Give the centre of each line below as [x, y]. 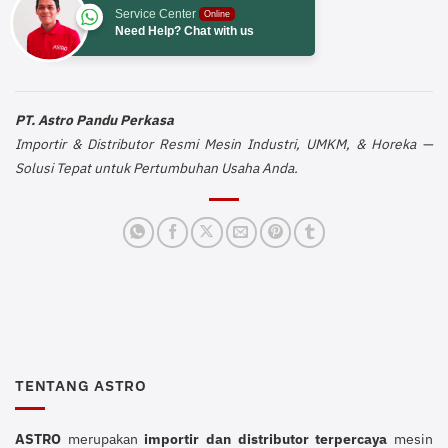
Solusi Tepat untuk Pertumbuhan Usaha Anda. [156, 167]
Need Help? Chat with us [184, 30]
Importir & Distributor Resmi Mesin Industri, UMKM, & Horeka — [224, 143]
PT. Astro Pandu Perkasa [94, 119]
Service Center [155, 13]
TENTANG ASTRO [81, 385]
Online [217, 13]
